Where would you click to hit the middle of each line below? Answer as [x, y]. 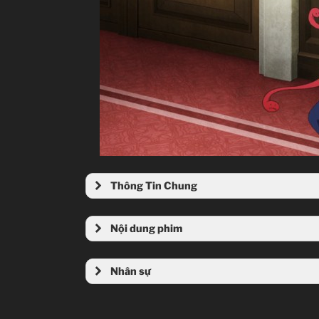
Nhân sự [131, 272]
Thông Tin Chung [154, 186]
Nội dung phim [146, 229]
